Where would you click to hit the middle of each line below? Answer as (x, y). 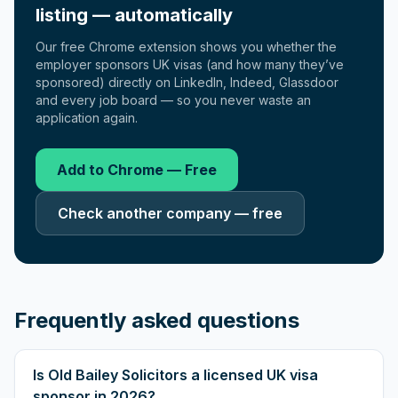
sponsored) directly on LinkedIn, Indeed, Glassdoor (187, 82)
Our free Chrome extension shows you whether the (186, 47)
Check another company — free (170, 213)
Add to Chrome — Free (137, 170)
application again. (87, 118)
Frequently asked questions (157, 320)
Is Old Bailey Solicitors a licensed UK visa (175, 375)
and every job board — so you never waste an (173, 100)
